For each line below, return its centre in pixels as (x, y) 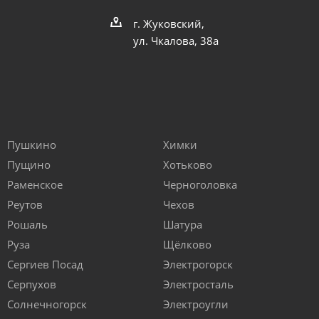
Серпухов (32, 284)
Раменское (35, 185)
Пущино (29, 165)
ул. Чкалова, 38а (176, 41)
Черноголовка (200, 185)
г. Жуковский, (169, 23)
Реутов (25, 205)
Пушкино (32, 145)
